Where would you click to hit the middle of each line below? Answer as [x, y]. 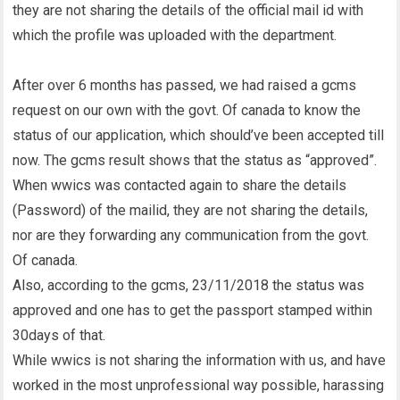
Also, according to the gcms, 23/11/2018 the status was [189, 285]
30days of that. [61, 335]
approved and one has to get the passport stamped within [193, 310]
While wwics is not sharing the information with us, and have [200, 360]
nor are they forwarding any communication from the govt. [191, 235]
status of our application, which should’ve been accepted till [199, 135]
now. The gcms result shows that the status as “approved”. [197, 160]
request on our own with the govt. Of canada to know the [187, 110]
